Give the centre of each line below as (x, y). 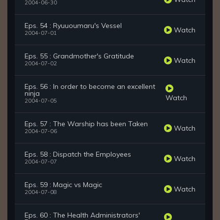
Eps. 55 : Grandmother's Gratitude (79, 56)
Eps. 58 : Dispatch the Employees (78, 154)
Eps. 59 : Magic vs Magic (63, 185)
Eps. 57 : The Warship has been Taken (86, 124)
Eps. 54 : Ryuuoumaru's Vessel (73, 26)
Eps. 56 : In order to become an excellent (90, 87)
